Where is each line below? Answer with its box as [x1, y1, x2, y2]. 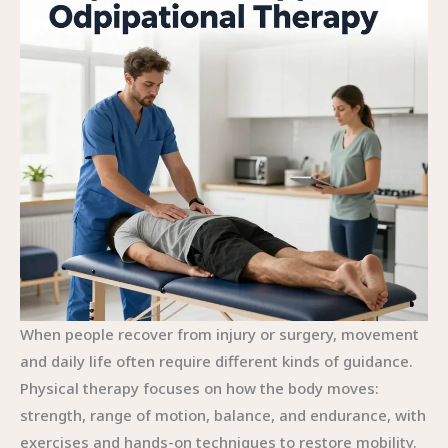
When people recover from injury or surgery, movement [20, 324, 419, 344]
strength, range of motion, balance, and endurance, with [20, 405, 426, 425]
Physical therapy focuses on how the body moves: [20, 378, 379, 398]
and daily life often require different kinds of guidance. [20, 351, 413, 371]
